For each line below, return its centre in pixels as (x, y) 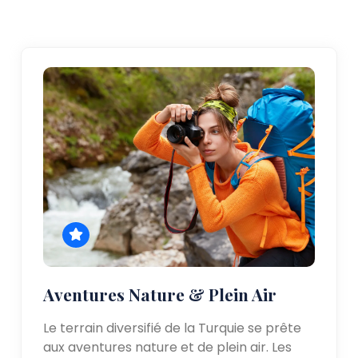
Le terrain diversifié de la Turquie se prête (173, 328)
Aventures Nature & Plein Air (160, 294)
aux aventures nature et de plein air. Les (168, 347)
